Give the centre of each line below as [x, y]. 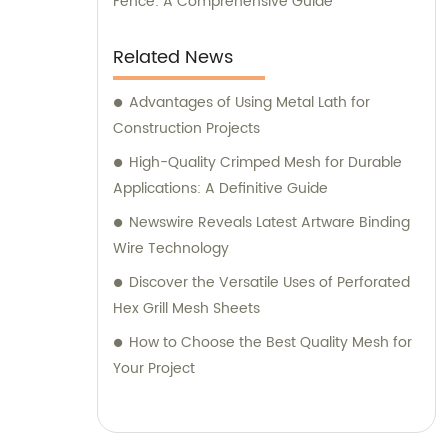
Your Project [154, 369]
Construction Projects [186, 129]
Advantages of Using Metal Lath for [249, 103]
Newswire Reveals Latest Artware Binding [269, 223]
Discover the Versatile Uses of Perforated [269, 283]
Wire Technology [171, 249]
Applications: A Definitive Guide [220, 189]
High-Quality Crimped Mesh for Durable [265, 163]
